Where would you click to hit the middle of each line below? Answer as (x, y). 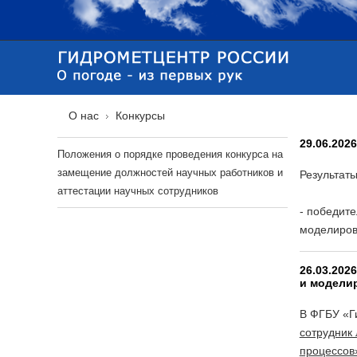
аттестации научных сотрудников (138, 191)
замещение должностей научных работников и (170, 173)
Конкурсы (140, 116)
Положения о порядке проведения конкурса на (170, 154)
